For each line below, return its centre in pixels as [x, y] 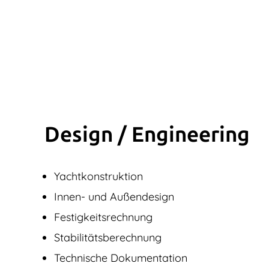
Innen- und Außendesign [114, 196]
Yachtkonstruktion [98, 176]
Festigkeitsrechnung [103, 217]
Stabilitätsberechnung [108, 237]
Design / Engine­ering [147, 134]
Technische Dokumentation [121, 258]
